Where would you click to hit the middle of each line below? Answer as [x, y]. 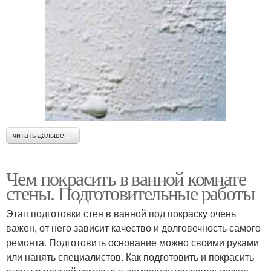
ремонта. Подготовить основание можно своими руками [132, 243]
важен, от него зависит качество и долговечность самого [133, 228]
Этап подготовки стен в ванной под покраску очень [121, 214]
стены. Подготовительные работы [130, 193]
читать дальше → [43, 136]
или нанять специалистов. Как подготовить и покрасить [130, 257]
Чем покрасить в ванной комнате [126, 178]
